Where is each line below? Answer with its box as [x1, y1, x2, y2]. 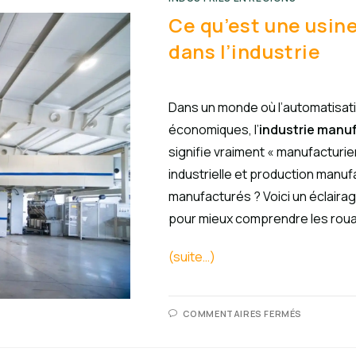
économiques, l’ [168, 121, 259, 138]
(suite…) [168, 248, 215, 265]
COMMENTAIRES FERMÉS [182, 308, 303, 319]
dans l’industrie [168, 38, 321, 64]
